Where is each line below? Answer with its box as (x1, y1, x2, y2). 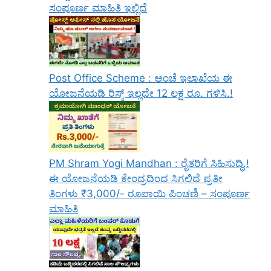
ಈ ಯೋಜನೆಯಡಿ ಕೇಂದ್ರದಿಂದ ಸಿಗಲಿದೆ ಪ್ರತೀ (49, 172, 223, 185)
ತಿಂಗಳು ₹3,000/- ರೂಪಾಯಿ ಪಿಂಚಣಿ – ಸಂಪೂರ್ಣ (49, 188, 250, 200)
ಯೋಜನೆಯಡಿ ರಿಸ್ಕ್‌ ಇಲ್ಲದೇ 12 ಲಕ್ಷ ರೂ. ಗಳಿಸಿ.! (49, 87, 233, 100)
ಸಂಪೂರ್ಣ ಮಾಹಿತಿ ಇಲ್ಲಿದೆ (49, 2, 147, 15)
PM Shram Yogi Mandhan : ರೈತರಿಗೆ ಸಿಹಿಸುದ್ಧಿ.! (49, 157, 249, 170)
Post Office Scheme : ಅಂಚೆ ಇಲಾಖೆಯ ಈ (49, 72, 232, 85)
